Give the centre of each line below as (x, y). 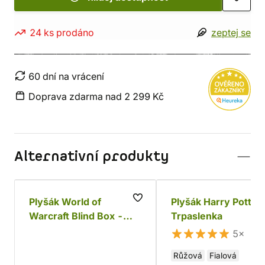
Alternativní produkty (92, 157)
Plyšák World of (65, 202)
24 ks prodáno (62, 33)
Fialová (223, 256)
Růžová (188, 256)
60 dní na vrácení (66, 76)
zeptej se (231, 33)
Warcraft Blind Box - (76, 216)
